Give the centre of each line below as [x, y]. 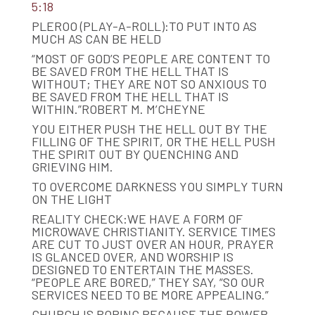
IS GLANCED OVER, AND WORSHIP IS [132, 256]
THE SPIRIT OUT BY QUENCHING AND [135, 154]
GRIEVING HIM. [72, 166]
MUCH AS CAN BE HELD [96, 38]
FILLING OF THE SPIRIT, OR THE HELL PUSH [153, 141]
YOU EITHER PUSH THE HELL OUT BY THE [149, 128]
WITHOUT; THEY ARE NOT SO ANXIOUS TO [149, 83]
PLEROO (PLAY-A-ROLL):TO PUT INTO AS [144, 26]
